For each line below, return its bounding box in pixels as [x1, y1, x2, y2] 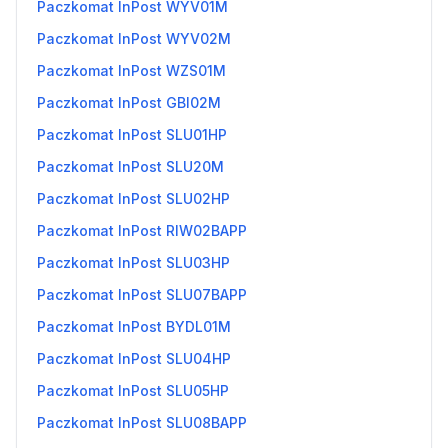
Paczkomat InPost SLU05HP [37, 382, 229, 399]
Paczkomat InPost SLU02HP [37, 190, 230, 207]
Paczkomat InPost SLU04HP [37, 350, 231, 367]
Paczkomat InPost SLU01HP [37, 126, 227, 143]
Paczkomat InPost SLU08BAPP [37, 414, 247, 431]
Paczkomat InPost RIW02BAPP [37, 222, 247, 239]
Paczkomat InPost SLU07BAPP [37, 286, 247, 303]
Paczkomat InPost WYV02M [37, 30, 231, 47]
